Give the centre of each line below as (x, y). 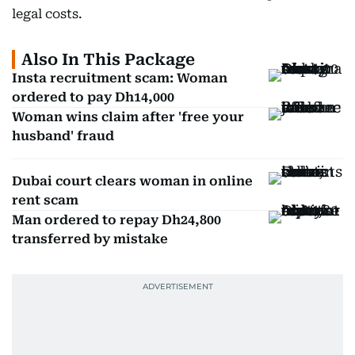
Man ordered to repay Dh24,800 (116, 220)
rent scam (45, 200)
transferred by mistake (90, 239)
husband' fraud (63, 136)
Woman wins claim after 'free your (128, 117)
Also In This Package (108, 59)
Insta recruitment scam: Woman (120, 78)
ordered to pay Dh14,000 (93, 97)
